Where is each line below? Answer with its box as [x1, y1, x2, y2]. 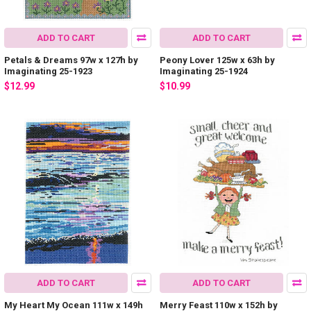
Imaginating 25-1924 [160, 65, 248, 76]
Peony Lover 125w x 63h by [160, 54, 275, 65]
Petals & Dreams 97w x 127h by [4, 54, 138, 65]
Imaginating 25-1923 [4, 65, 92, 76]
